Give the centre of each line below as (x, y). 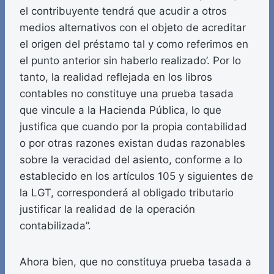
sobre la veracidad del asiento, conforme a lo (131, 160)
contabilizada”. (55, 226)
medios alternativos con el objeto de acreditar (133, 28)
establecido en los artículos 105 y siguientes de (136, 176)
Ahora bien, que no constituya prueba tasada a (135, 262)
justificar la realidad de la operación (107, 209)
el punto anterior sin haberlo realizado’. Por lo (130, 61)
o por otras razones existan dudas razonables (132, 143)
